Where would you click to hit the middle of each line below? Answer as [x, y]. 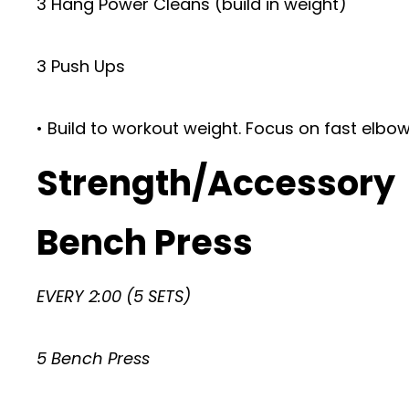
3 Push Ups [81, 66]
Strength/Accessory [216, 183]
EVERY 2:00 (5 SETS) [114, 296]
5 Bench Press [93, 358]
